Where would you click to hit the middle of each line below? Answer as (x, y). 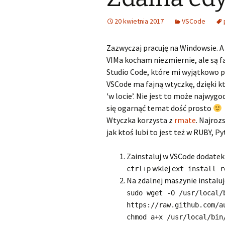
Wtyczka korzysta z (140, 120)
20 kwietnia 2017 (139, 21)
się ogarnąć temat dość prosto (160, 108)
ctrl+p (139, 169)
